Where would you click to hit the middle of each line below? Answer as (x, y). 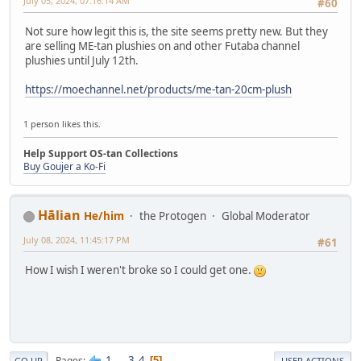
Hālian (59, 216)
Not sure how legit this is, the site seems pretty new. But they (176, 31)
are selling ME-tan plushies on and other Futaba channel (162, 46)
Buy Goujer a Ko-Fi (64, 167)
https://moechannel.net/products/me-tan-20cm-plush (158, 89)
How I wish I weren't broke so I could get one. (139, 270)
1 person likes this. (62, 124)
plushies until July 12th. (82, 60)
